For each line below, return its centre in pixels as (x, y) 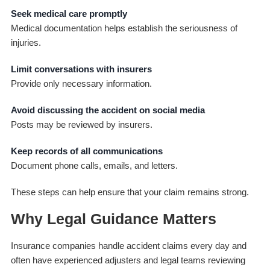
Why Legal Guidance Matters (113, 218)
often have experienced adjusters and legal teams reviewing (128, 260)
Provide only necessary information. (81, 83)
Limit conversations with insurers (81, 69)
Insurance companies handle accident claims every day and (128, 245)
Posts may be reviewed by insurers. (81, 124)
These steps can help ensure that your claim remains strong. (130, 192)
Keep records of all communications (86, 151)
